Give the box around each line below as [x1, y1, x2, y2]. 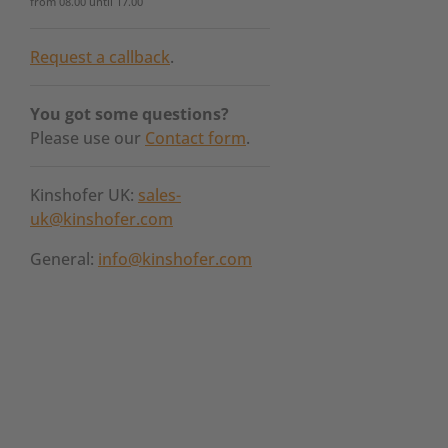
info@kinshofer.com [98, 248, 252, 270]
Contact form [145, 127, 246, 149]
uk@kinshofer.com [30, 208, 173, 230]
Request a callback [30, 46, 170, 68]
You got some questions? [30, 103, 229, 125]
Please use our [30, 127, 145, 149]
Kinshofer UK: [30, 184, 138, 206]
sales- [138, 184, 181, 206]
